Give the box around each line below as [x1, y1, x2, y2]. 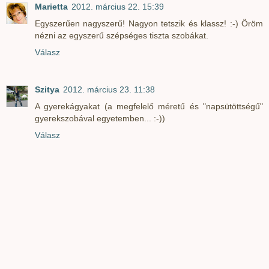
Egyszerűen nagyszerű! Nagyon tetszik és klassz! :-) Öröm [35, 19, 263, 29]
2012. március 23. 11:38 [63, 85, 155, 95]
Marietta [35, 2, 68, 12]
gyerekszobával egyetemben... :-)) [35, 113, 165, 124]
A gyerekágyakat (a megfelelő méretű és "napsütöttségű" [35, 101, 263, 112]
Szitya [35, 85, 59, 95]
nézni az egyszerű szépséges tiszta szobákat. [35, 31, 208, 41]
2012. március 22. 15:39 [71, 2, 164, 12]
